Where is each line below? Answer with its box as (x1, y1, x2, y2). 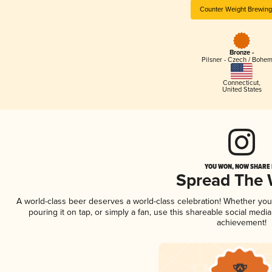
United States (222, 85, 262, 93)
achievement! (217, 217, 267, 228)
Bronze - (229, 49, 254, 58)
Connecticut (223, 78, 259, 87)
